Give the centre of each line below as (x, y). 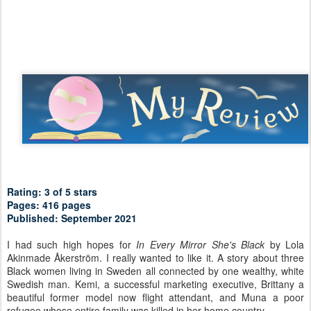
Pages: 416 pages (49, 204)
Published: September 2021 (72, 218)
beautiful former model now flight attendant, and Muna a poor (155, 297)
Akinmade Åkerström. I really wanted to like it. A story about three (155, 257)
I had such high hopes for (72, 244)
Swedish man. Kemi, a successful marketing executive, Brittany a (155, 284)
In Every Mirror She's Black (200, 244)
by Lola (284, 244)
